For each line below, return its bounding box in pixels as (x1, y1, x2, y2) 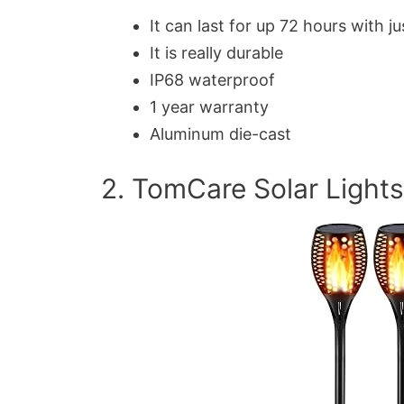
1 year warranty (150, 96, 269, 116)
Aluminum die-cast (150, 124, 291, 143)
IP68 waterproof (150, 69, 275, 89)
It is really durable (150, 42, 283, 62)
